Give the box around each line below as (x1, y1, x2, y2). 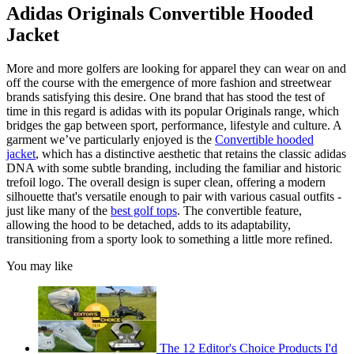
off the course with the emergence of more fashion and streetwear (6, 75, 331, 89)
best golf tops (111, 203, 177, 217)
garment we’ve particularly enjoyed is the (6, 132, 215, 146)
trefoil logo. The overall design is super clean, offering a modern (6, 175, 326, 189)
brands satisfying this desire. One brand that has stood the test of (6, 89, 325, 104)
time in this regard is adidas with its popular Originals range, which (6, 104, 339, 118)
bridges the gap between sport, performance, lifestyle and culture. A (6, 118, 341, 132)
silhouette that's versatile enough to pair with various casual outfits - (6, 189, 341, 203)
